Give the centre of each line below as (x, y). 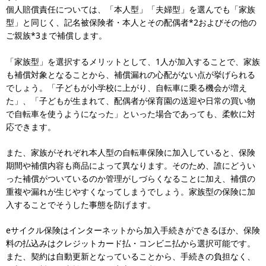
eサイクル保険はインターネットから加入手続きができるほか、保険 (133, 230)
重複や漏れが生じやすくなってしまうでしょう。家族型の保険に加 (131, 191)
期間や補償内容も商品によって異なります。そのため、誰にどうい (131, 165)
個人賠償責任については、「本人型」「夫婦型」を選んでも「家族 (131, 9)
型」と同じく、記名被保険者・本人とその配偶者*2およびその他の (131, 22)
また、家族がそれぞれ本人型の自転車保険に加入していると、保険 (131, 152)
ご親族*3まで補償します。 (56, 35)
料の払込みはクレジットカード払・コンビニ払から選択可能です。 (131, 243)
